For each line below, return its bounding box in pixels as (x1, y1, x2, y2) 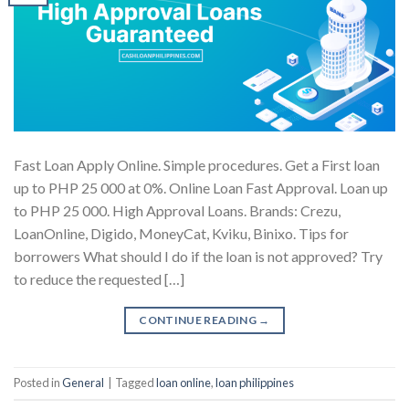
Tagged (115, 375, 156, 391)
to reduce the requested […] (14, 269, 184, 288)
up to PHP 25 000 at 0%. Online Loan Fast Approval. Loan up (14, 178, 388, 196)
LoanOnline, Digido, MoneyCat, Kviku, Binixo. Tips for (14, 224, 349, 242)
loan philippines (215, 375, 294, 391)
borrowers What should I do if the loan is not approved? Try (14, 246, 383, 265)
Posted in (14, 375, 62, 391)
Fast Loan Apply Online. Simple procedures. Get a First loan (14, 155, 380, 173)
